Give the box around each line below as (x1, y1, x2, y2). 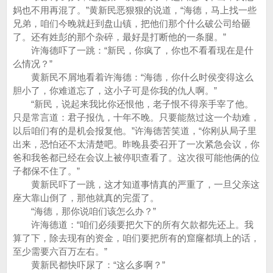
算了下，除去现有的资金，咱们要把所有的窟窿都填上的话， (13, 233, 260, 243)
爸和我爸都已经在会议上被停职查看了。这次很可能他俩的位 (13, 152, 260, 163)
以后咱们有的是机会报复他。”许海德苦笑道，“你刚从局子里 (13, 126, 257, 136)
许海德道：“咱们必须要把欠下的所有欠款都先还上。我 (13, 219, 253, 230)
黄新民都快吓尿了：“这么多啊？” (13, 260, 165, 270)
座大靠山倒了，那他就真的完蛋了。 (13, 193, 159, 203)
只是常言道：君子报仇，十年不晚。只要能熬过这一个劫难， (13, 112, 260, 122)
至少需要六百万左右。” (13, 246, 107, 257)
